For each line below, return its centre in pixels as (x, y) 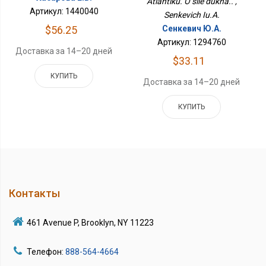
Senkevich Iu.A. (191, 15)
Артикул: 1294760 (191, 42)
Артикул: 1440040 (64, 12)
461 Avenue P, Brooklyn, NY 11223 (90, 222)
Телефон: (46, 251)
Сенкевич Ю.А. (191, 28)
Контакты (34, 193)
